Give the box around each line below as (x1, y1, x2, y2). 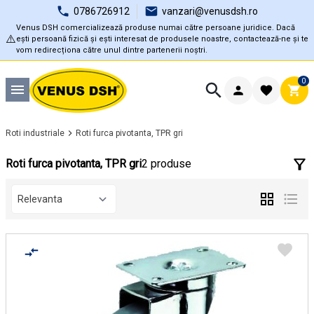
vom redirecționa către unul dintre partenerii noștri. (16, 46, 207, 55)
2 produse (142, 157, 191, 171)
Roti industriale (6, 128, 64, 138)
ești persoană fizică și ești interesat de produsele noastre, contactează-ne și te (16, 34, 308, 43)
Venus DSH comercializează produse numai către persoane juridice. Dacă (16, 23, 295, 32)
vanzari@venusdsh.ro (162, 6, 258, 17)
